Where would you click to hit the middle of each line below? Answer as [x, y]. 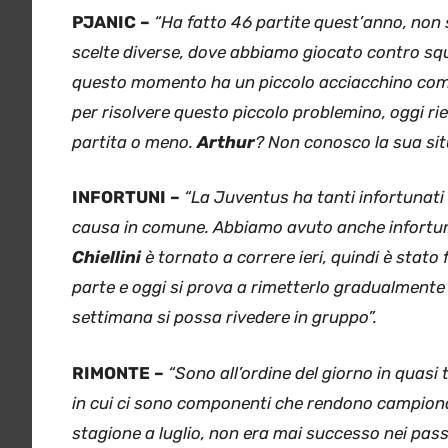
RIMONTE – [118, 372]
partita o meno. [134, 141]
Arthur [226, 141]
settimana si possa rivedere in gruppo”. [224, 317]
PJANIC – [111, 21]
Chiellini [106, 257]
